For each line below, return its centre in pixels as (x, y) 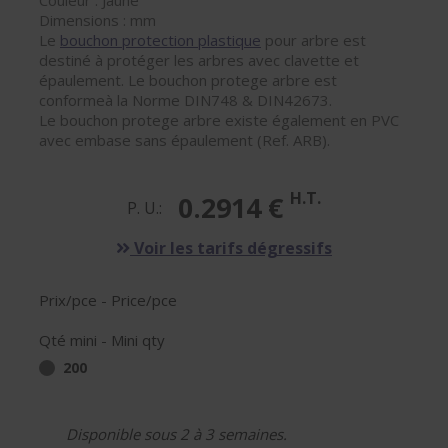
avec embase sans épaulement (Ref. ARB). (184, 140)
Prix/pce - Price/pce (108, 300)
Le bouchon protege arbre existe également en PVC (219, 120)
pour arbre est (313, 40)
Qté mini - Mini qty (102, 340)
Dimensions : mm (97, 20)
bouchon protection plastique (160, 40)
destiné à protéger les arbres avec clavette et (199, 60)
